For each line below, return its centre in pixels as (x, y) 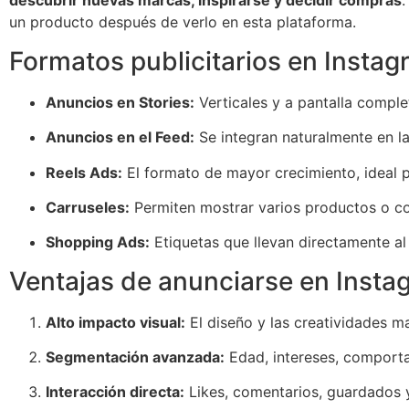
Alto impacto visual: (115, 322)
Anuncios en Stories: (120, 102)
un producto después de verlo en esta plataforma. (183, 22)
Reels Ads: (84, 172)
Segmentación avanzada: (135, 357)
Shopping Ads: (98, 242)
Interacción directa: (115, 392)
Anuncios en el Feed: (120, 137)
